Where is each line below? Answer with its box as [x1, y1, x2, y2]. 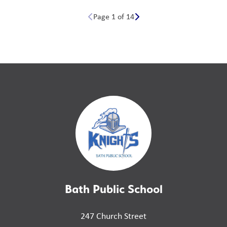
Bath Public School [64, 181, 163, 196]
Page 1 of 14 [93, 11, 134, 22]
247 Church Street [81, 210, 146, 222]
